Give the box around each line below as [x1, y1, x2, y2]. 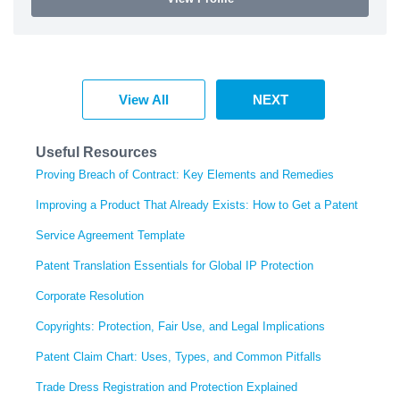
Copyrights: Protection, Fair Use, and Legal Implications [36, 319, 325, 333]
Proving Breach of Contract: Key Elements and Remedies [36, 167, 334, 181]
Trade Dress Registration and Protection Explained [36, 379, 297, 394]
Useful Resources [36, 144, 157, 160]
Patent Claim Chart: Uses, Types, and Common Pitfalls [36, 349, 321, 363]
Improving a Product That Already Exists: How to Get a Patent [36, 197, 358, 212]
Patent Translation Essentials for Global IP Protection [36, 258, 313, 272]
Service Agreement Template [36, 228, 185, 242]
